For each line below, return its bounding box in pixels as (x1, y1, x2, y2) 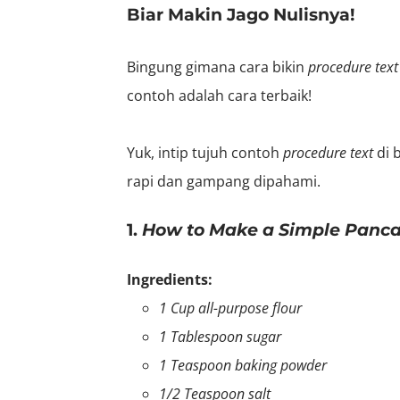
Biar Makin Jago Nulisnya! (127, 4, 354, 25)
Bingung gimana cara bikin (127, 56, 308, 77)
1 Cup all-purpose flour (159, 297, 302, 318)
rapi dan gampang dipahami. (127, 171, 321, 191)
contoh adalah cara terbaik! (127, 85, 315, 105)
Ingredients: (127, 269, 212, 289)
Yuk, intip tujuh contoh (127, 142, 283, 162)
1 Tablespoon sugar (159, 326, 281, 346)
